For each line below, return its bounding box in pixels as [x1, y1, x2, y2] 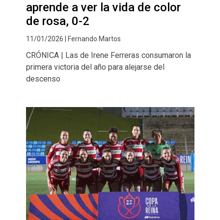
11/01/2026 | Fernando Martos [26, 34, 121, 43]
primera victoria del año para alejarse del [26, 62, 165, 72]
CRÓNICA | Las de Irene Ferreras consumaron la [26, 50, 191, 60]
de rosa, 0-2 [26, 14, 89, 28]
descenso [26, 74, 60, 83]
